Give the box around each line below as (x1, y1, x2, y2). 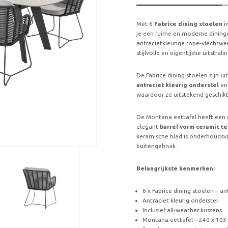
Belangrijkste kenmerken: (136, 165, 215, 172)
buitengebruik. (136, 142, 178, 149)
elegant (136, 123, 159, 130)
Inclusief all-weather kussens (142, 207, 222, 214)
